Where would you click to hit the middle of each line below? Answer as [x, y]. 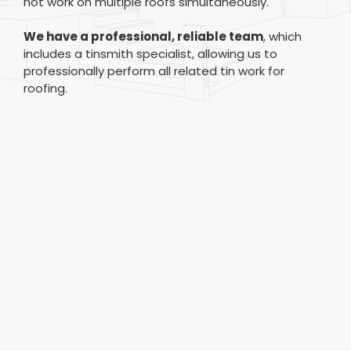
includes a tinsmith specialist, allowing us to [150, 54]
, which [282, 36]
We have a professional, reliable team [143, 36]
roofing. [45, 88]
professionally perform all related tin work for [154, 71]
